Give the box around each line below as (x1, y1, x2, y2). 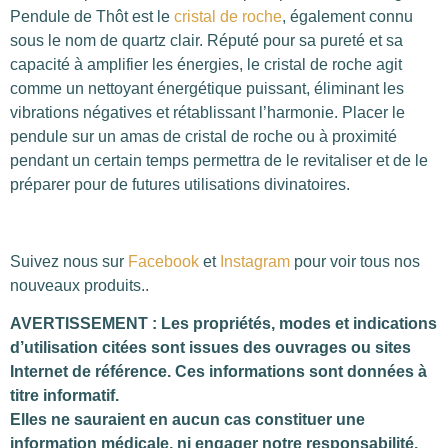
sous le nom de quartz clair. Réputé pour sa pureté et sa (10, 31, 403, 49)
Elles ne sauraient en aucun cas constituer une (10, 411, 365, 429)
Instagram (220, 252, 290, 270)
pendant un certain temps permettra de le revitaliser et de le (10, 151, 428, 169)
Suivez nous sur (10, 252, 128, 270)
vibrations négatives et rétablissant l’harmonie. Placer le (10, 103, 405, 121)
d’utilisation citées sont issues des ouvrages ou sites (10, 339, 411, 357)
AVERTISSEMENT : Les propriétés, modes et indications (10, 315, 437, 333)
